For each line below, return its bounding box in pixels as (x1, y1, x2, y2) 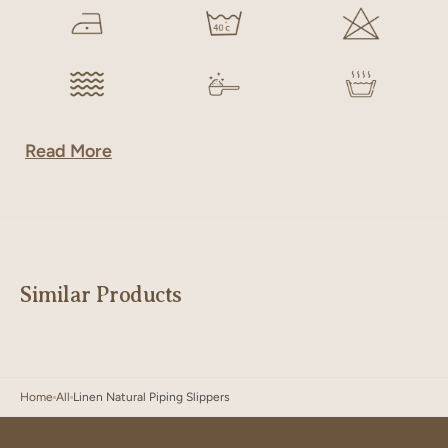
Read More (25, 140, 112, 162)
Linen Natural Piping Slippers (73, 390, 230, 404)
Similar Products (20, 282, 182, 307)
